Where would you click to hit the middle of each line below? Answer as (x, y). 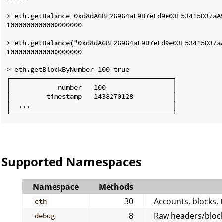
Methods (116, 187)
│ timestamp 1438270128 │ (92, 96)
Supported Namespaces (72, 161)
